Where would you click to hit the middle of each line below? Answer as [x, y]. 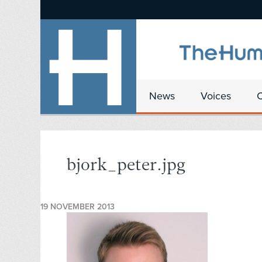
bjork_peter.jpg [126, 166]
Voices [216, 96]
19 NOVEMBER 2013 [77, 207]
